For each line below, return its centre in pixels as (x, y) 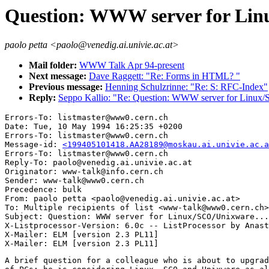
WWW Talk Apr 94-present (132, 65)
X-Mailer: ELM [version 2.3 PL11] (82, 235)
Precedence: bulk (43, 190)
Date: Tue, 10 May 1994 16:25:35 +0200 (94, 127)
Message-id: (34, 145)
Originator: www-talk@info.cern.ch (84, 172)
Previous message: (67, 87)
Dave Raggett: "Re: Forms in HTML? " (165, 76)
